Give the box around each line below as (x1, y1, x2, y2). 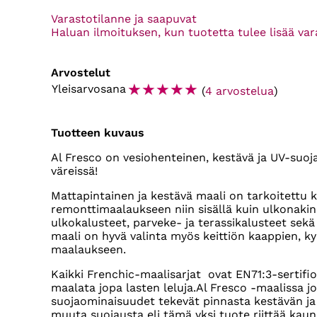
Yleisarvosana (52, 82, 126, 96)
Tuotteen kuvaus (51, 126, 144, 140)
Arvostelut (51, 66, 110, 80)
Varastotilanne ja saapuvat (51, 12, 197, 26)
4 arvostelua (205, 84, 274, 98)
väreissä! (51, 164, 98, 178)
